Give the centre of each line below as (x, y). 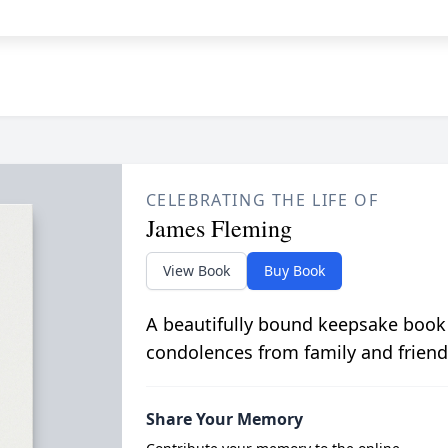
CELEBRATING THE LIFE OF (262, 200)
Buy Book (294, 270)
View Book (196, 270)
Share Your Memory (224, 419)
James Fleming (218, 228)
